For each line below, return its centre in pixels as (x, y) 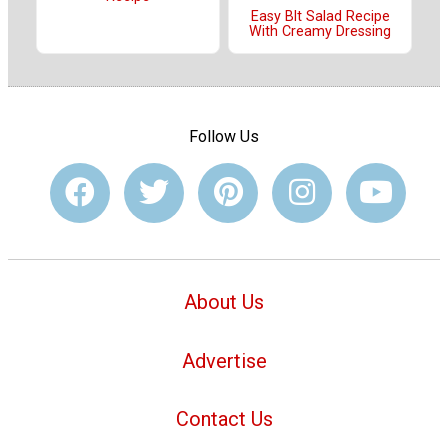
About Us (224, 301)
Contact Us (224, 419)
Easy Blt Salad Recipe (320, 16)
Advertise (224, 360)
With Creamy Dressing (320, 31)
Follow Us (224, 137)
